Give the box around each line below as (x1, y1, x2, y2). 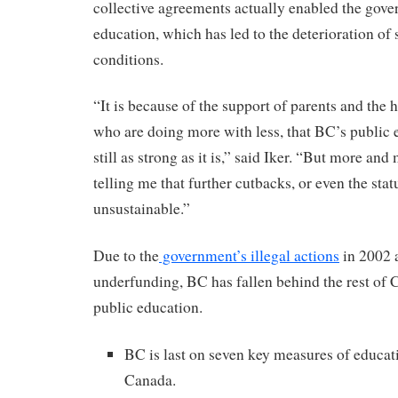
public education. (93, 297, 203, 318)
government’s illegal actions (159, 245, 339, 267)
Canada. (124, 369, 176, 390)
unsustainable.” (93, 198, 190, 219)
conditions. (93, 48, 163, 69)
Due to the (93, 245, 159, 267)
